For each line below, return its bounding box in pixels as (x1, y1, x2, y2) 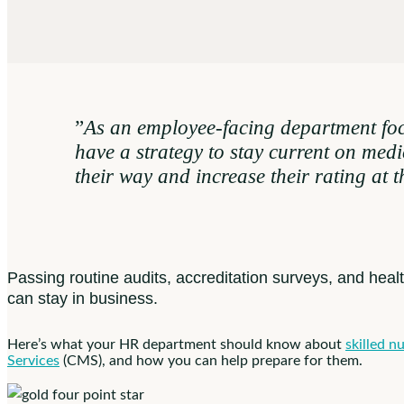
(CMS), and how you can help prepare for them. (60, 353, 363, 369)
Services (7, 353, 60, 369)
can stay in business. (7, 289, 158, 308)
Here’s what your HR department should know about (7, 337, 345, 353)
